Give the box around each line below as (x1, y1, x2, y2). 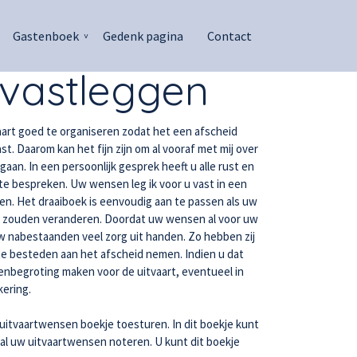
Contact (207, 28, 252, 44)
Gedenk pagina (103, 28, 183, 44)
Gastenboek (13, 28, 79, 44)
